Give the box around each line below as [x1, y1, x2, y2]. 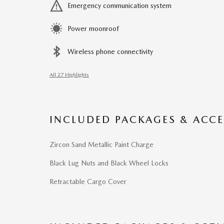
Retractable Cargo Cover [49, 177, 126, 185]
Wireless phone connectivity [67, 47, 153, 55]
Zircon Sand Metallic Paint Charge [49, 140, 153, 148]
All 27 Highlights [49, 71, 89, 78]
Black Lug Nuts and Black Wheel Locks [49, 159, 168, 167]
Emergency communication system [67, 1, 171, 9]
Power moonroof [67, 24, 119, 32]
